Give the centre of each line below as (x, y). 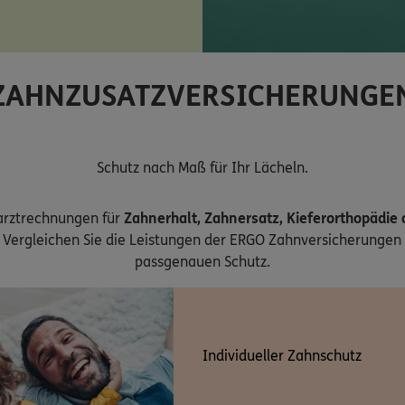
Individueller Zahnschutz (282, 355)
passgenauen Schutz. (202, 261)
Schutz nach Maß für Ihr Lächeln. (202, 167)
